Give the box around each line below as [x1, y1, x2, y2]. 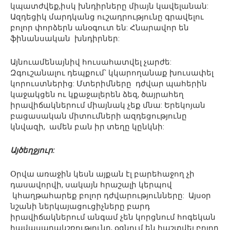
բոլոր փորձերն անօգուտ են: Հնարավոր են [10, 23, 189, 33]
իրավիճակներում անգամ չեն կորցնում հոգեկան [10, 213, 216, 222]
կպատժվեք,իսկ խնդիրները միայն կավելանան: [10, 2, 208, 11]
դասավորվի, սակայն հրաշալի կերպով [10, 180, 172, 190]
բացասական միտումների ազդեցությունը [10, 111, 187, 121]
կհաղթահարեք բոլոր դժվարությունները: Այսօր [10, 191, 211, 201]
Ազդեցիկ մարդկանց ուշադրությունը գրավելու [10, 12, 204, 22]
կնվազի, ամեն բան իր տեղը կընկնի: [10, 122, 164, 132]
